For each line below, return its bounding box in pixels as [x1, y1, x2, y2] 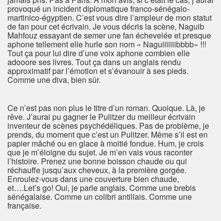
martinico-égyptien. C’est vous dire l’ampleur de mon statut [7, 12, 212, 24]
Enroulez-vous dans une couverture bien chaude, [7, 173, 179, 185]
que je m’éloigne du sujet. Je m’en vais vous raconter [7, 147, 192, 158]
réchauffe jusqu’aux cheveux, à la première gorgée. [7, 164, 186, 176]
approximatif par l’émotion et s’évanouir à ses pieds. [7, 65, 188, 77]
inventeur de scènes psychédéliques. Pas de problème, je [7, 120, 209, 132]
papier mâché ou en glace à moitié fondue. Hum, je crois [7, 138, 204, 149]
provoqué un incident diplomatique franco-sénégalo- [7, 3, 189, 15]
